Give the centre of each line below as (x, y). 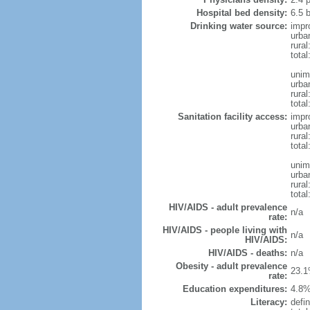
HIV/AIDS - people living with (225, 230)
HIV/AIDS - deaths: (247, 253)
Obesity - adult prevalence (231, 266)
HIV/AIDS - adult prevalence (228, 207)
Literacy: (268, 302)
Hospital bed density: (241, 13)
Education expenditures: (235, 289)
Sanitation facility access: (232, 117)
